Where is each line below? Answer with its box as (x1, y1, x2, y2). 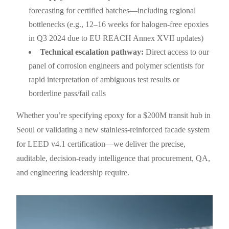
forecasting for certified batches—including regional (29, 6, 196, 15)
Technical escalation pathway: (40, 47, 144, 56)
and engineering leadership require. (16, 168, 130, 177)
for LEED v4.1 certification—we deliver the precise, (16, 139, 186, 148)
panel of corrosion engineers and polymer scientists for (29, 61, 204, 70)
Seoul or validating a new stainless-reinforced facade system (16, 125, 210, 134)
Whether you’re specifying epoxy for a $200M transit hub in (16, 110, 211, 120)
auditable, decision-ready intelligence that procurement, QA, (16, 153, 211, 163)
